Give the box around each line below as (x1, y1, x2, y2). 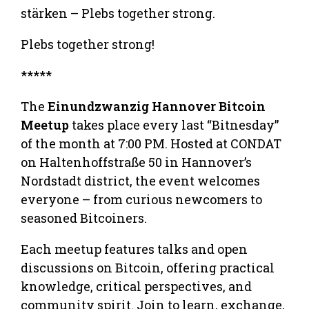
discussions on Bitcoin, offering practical (21, 259, 275, 276)
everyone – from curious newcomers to (21, 190, 262, 208)
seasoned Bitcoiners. (21, 209, 147, 226)
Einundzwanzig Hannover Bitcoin (48, 97, 266, 114)
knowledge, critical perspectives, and (21, 277, 252, 295)
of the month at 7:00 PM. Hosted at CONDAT (21, 134, 281, 152)
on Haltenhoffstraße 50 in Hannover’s (21, 153, 252, 170)
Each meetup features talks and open (21, 240, 248, 257)
